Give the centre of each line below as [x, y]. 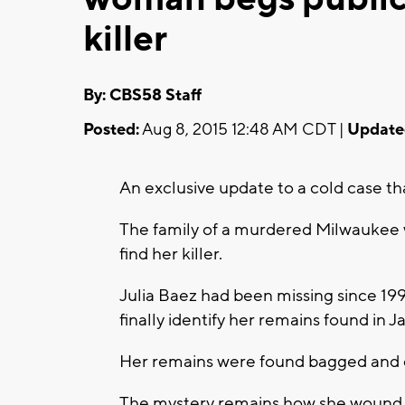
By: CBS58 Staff [142, 95]
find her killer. [171, 254]
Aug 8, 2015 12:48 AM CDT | [243, 129]
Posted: [111, 129]
